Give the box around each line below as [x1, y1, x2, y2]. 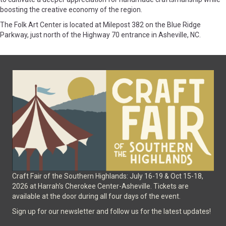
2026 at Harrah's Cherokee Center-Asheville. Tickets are [12, 182, 189, 190]
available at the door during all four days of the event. [12, 192, 181, 200]
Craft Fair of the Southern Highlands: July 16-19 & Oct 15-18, [12, 172, 203, 180]
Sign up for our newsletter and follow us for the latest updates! [12, 207, 211, 215]
